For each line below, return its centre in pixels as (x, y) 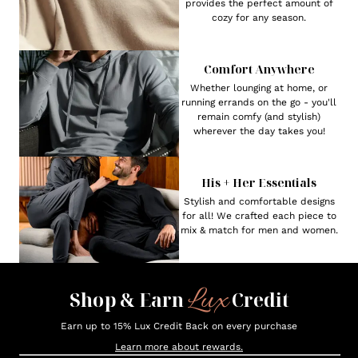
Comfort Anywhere (259, 70)
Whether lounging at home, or (259, 88)
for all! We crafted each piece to (259, 216)
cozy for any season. (259, 18)
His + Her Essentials (259, 183)
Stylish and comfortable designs (259, 202)
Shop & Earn (128, 299)
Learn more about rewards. (179, 346)
